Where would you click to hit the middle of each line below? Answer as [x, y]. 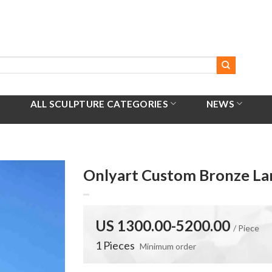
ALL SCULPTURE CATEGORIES [99, 104]
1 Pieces [115, 245]
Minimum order [168, 246]
